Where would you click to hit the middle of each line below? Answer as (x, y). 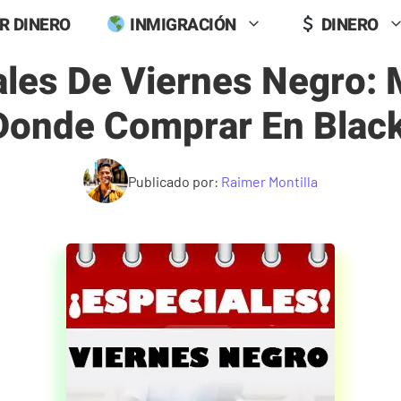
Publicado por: (175, 181)
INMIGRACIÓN (181, 25)
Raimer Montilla (269, 181)
